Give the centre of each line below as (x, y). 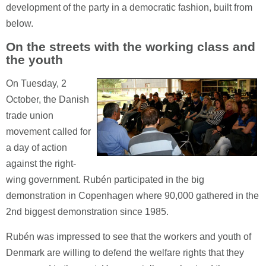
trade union (30, 115)
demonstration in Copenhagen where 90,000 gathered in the (132, 196)
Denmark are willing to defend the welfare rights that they (125, 253)
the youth (34, 60)
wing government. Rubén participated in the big (105, 180)
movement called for (48, 132)
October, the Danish (47, 99)
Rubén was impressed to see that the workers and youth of (129, 237)
